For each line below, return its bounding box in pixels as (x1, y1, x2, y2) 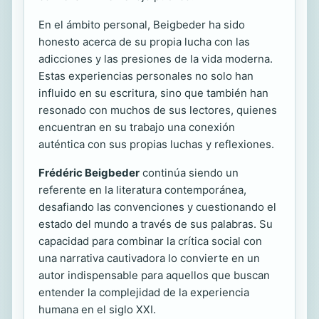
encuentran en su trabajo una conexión (38, 120, 235, 134)
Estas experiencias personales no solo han (38, 68, 253, 83)
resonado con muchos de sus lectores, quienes (38, 103, 277, 117)
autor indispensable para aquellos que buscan (38, 268, 270, 282)
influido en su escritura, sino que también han (38, 85, 268, 100)
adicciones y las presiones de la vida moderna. (38, 51, 273, 66)
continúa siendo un (140, 165, 239, 179)
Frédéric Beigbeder (38, 165, 140, 179)
